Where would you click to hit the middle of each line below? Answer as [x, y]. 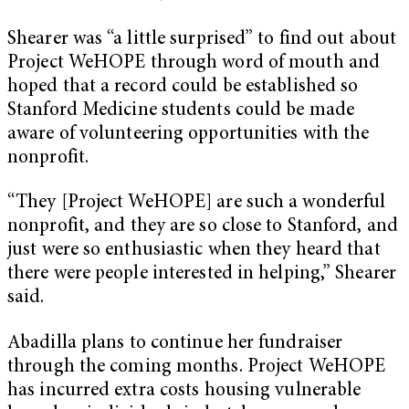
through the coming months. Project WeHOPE [197, 368]
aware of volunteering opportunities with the [189, 134]
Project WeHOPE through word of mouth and [194, 63]
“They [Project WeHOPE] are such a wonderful [197, 204]
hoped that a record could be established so [183, 87]
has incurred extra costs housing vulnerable [184, 392]
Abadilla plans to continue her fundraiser [175, 344]
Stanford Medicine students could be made [181, 110]
